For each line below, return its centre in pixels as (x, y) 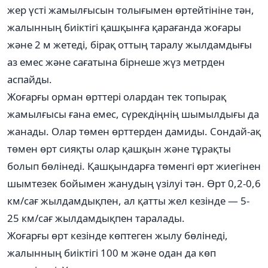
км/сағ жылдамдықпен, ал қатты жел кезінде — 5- (128, 200)
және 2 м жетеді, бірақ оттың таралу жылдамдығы (130, 44)
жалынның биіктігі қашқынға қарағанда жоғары (124, 27)
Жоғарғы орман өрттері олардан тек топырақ (117, 96)
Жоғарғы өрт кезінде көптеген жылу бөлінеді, (118, 235)
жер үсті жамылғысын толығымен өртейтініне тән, (131, 10)
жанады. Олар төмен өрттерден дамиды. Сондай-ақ (134, 131)
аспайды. (30, 79)
